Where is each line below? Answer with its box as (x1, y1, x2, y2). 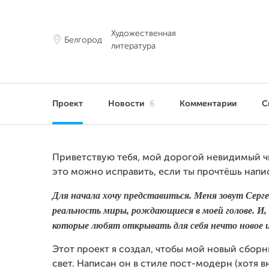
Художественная (111, 29, 176, 38)
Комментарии (180, 100, 237, 108)
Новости (108, 100, 147, 108)
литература (111, 42, 156, 50)
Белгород (64, 35, 102, 44)
